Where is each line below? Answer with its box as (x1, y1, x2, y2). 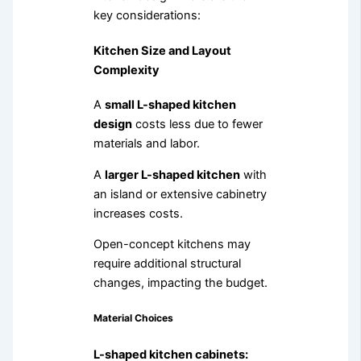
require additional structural (93, 256, 241, 272)
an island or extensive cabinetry (93, 186, 267, 201)
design (93, 117, 132, 132)
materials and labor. (93, 136, 200, 151)
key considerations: (93, 8, 201, 23)
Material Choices (93, 312, 173, 325)
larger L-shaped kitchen (104, 167, 240, 182)
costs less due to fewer (131, 117, 263, 132)
